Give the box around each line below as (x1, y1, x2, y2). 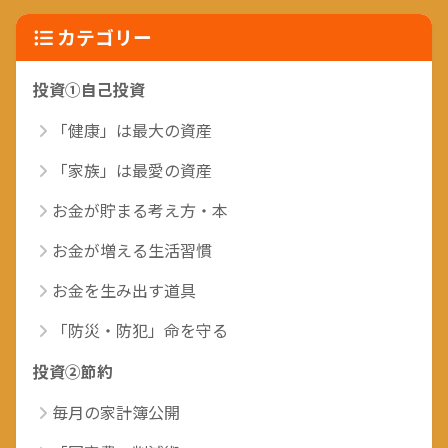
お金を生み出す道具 (52, 278, 196, 303)
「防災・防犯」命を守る (52, 318, 228, 343)
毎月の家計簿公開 (52, 400, 180, 425)
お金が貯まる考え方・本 (52, 198, 228, 223)
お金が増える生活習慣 (52, 238, 212, 263)
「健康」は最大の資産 (52, 118, 212, 143)
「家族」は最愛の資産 (52, 158, 212, 183)
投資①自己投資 (33, 78, 145, 102)
